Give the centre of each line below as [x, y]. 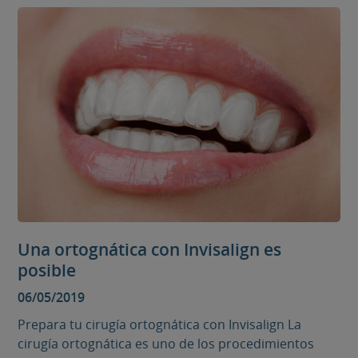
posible [47, 270]
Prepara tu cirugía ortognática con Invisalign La [160, 324]
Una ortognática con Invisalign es [150, 249]
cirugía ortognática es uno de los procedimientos [166, 343]
